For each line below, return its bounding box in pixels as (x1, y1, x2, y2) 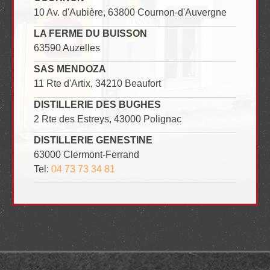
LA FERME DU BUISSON (34, 28, 148, 39)
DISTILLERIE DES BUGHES (34, 99, 162, 110)
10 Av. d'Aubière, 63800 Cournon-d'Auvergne (34, 7, 227, 18)
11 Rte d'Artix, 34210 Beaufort (34, 78, 162, 89)
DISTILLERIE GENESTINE (34, 135, 153, 146)
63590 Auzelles (34, 43, 101, 54)
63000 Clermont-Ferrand (34, 149, 140, 160)
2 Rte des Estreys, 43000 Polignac (34, 114, 182, 125)
